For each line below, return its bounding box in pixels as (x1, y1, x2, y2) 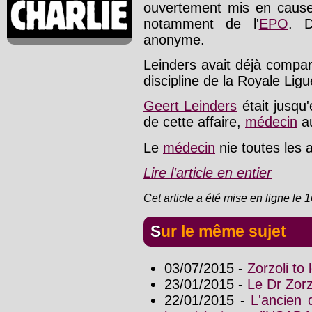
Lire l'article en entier (143, 165, 272, 181)
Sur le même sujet (161, 222, 286, 241)
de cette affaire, (143, 114, 245, 130)
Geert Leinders (143, 98, 237, 114)
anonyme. (143, 31, 205, 47)
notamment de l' (143, 15, 259, 31)
